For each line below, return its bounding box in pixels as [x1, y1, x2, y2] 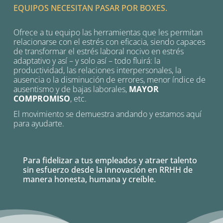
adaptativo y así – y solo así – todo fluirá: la [13, 55, 161, 67]
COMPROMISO [13, 93, 71, 105]
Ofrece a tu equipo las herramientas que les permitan [13, 27, 203, 38]
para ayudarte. [13, 118, 65, 129]
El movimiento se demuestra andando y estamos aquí [13, 109, 202, 120]
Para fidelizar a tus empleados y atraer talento [23, 155, 198, 166]
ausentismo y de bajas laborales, [13, 84, 129, 95]
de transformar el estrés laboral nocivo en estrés [13, 46, 184, 57]
